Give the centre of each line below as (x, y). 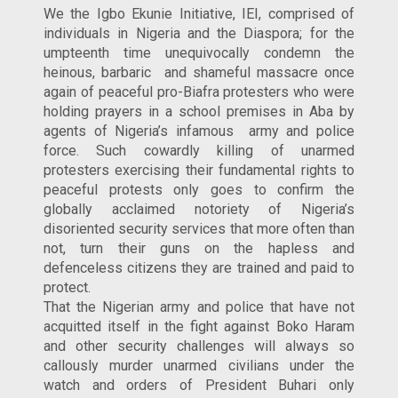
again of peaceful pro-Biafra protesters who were (199, 92)
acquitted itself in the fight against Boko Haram (199, 326)
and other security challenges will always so (199, 346)
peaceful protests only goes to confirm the (199, 189)
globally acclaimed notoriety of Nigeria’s (199, 209)
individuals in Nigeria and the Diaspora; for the (199, 33)
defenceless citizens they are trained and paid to (199, 267)
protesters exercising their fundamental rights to (199, 170)
